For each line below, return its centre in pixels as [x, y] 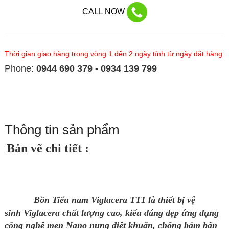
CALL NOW [104, 12]
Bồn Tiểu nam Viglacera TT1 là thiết [94, 200]
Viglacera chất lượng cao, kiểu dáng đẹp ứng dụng [121, 213]
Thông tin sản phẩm [62, 130]
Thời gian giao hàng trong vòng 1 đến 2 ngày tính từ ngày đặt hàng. [114, 54]
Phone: [20, 69]
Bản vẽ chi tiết [45, 148]
